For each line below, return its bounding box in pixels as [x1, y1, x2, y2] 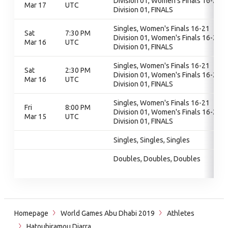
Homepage [14, 209, 48, 217]
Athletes [167, 209, 194, 217]
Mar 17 [24, 1, 46, 9]
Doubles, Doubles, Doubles [113, 155, 201, 163]
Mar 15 [24, 112, 46, 121]
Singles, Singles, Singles [113, 136, 190, 144]
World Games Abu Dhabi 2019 [61, 209, 155, 217]
